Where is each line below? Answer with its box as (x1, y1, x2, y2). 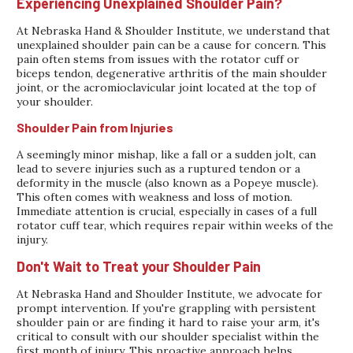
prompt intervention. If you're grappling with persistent (17, 300, 317, 315)
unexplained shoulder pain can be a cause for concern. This (17, 37, 327, 52)
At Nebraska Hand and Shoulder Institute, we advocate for (17, 286, 323, 301)
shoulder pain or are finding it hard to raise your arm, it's (17, 314, 321, 329)
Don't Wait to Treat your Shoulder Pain (17, 257, 262, 275)
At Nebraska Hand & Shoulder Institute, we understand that (17, 23, 331, 38)
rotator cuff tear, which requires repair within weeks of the (17, 217, 334, 232)
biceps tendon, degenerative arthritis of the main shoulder (17, 65, 328, 80)
